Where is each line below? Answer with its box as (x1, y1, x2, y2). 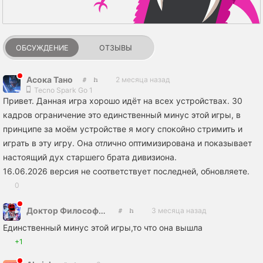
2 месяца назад (116, 75, 170, 84)
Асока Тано (26, 74, 73, 85)
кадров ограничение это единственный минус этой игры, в (3, 109, 241, 120)
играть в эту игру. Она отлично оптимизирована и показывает (3, 137, 252, 148)
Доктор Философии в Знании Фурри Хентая (99, 205, 106, 215)
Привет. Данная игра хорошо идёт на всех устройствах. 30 (3, 95, 242, 106)
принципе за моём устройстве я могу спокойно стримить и (3, 123, 242, 134)
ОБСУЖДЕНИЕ (15, 43, 69, 52)
